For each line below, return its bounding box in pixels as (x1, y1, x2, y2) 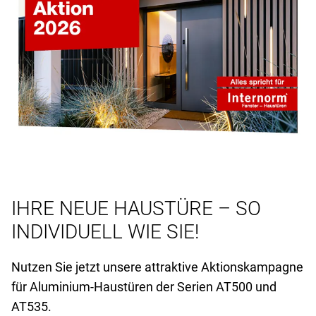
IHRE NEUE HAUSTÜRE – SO (11, 196, 261, 220)
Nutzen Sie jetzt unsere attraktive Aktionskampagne (11, 259, 303, 274)
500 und (231, 279, 276, 294)
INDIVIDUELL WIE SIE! (11, 219, 199, 243)
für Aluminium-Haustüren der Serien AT (11, 279, 231, 294)
